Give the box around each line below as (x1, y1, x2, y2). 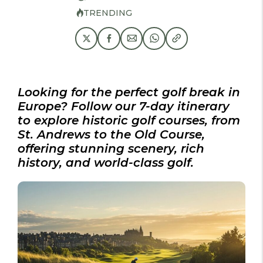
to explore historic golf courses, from (18, 113, 240, 127)
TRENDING (83, 7, 132, 18)
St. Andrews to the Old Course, (18, 127, 205, 141)
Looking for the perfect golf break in (18, 85, 240, 99)
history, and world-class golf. (18, 155, 194, 170)
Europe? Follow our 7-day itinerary (18, 99, 230, 113)
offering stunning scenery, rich (18, 141, 204, 156)
